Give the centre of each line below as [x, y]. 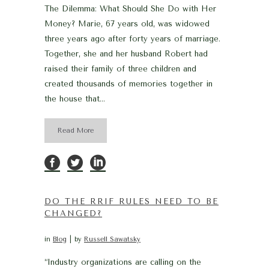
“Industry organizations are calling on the [123, 262]
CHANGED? [73, 213]
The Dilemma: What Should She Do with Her [130, 8]
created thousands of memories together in [128, 83]
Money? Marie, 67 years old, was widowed [127, 23]
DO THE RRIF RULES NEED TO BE [131, 201]
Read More [76, 130]
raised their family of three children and [120, 68]
